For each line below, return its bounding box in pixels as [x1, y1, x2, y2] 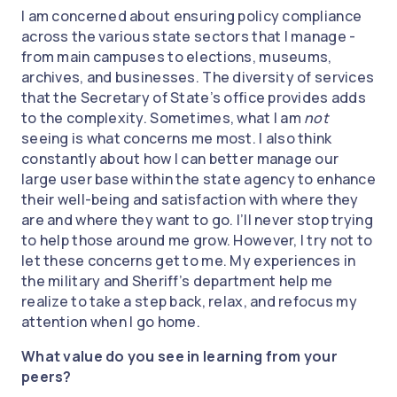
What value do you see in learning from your [21, 346, 339, 367]
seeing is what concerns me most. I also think [21, 128, 332, 149]
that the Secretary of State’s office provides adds [21, 88, 366, 108]
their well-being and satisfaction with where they [21, 190, 359, 210]
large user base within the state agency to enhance [21, 169, 376, 190]
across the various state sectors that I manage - [21, 27, 356, 47]
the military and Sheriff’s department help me [21, 271, 333, 292]
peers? [21, 367, 72, 387]
